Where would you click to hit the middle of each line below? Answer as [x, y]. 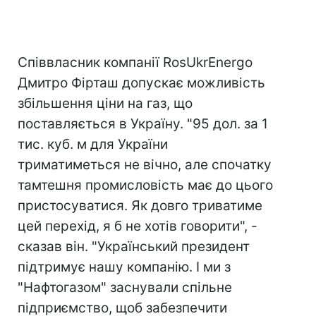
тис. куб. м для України [93, 144]
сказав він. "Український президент [134, 247]
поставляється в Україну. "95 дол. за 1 [143, 124]
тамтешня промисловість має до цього [145, 185]
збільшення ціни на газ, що [105, 103]
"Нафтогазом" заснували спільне [125, 287]
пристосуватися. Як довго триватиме [140, 206]
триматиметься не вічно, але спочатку [145, 165]
